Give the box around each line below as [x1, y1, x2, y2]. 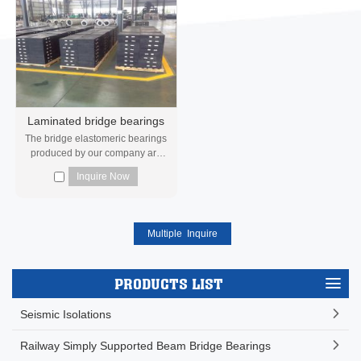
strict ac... [76, 176, 117, 189]
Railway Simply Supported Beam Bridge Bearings [20, 339, 271, 353]
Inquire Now [77, 171, 131, 183]
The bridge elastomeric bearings [25, 133, 168, 145]
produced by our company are [30, 147, 162, 160]
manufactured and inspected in [28, 162, 164, 174]
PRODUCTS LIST [114, 275, 223, 293]
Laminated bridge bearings [27, 114, 165, 128]
